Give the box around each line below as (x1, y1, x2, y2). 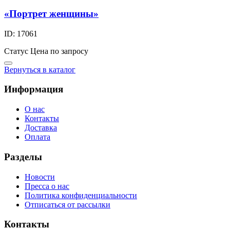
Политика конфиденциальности (25, 190, 137, 200)
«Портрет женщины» (4, 8, 99, 19)
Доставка (25, 123, 57, 132)
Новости (25, 172, 55, 181)
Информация (4, 84, 63, 95)
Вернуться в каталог (4, 65, 75, 74)
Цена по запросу (30, 46, 88, 55)
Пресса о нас (25, 181, 69, 190)
